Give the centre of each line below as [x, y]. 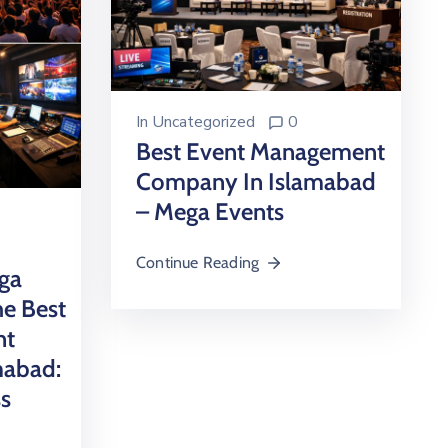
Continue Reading [198, 263]
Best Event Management [260, 152]
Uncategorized [203, 122]
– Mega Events [210, 212]
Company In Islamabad [256, 182]
